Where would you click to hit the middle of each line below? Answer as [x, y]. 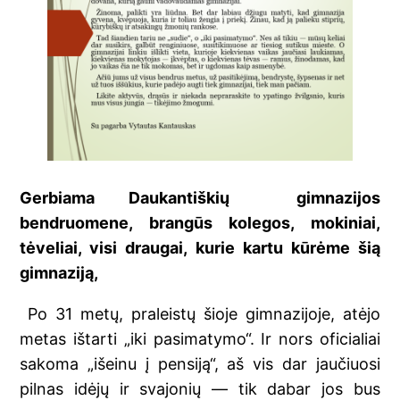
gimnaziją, [59, 273]
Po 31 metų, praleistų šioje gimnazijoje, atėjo [200, 314]
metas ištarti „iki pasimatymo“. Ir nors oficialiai [200, 339]
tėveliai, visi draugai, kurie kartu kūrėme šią [200, 248]
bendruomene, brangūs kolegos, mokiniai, [200, 223]
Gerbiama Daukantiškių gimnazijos [200, 198]
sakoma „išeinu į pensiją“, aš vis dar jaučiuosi [200, 364]
